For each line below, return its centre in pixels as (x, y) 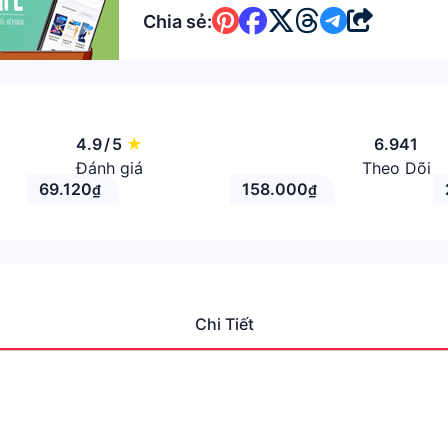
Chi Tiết (224, 324)
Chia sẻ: (178, 21)
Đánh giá (109, 168)
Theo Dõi (396, 168)
